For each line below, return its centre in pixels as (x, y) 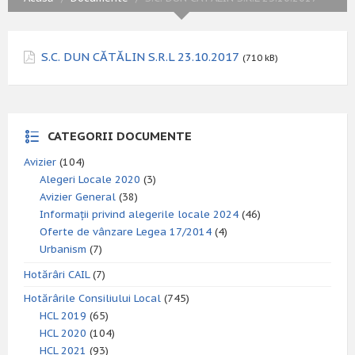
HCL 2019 (63, 316)
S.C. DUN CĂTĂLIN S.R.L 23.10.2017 (140, 57)
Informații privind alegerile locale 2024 (139, 214)
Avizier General (78, 197)
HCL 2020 (63, 333)
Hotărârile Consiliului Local (92, 298)
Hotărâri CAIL (57, 275)
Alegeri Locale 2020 (90, 179)
